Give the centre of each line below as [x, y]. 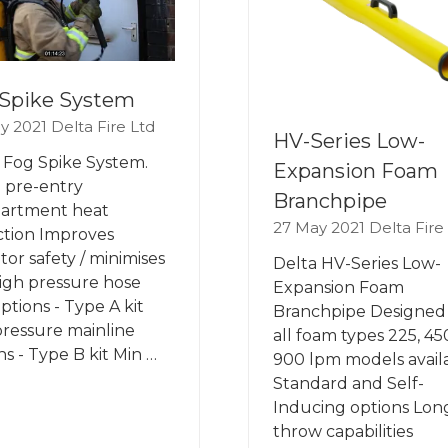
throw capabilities [343, 432]
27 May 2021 [321, 228]
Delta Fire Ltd [103, 126]
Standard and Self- [348, 384]
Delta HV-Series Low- [357, 264]
